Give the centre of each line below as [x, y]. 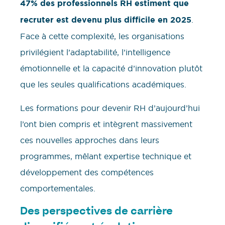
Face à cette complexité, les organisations [102, 36]
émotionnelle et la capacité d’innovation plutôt [111, 69]
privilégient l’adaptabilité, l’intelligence [95, 52]
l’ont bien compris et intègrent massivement [106, 124]
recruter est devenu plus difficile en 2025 [106, 20]
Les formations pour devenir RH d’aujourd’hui [110, 108]
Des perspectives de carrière [96, 212]
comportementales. [58, 188]
